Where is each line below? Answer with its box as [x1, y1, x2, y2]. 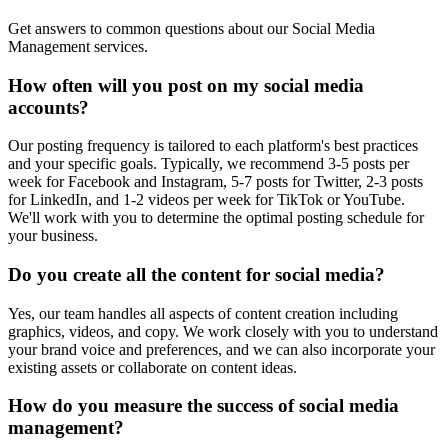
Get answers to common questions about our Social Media [8, 19, 375, 37]
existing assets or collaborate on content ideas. [8, 358, 297, 376]
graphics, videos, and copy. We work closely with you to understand [8, 322, 438, 340]
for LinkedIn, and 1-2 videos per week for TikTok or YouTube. [8, 191, 405, 209]
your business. [8, 227, 98, 245]
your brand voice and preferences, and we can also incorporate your [8, 340, 435, 358]
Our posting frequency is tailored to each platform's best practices [8, 137, 418, 155]
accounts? [8, 96, 89, 118]
